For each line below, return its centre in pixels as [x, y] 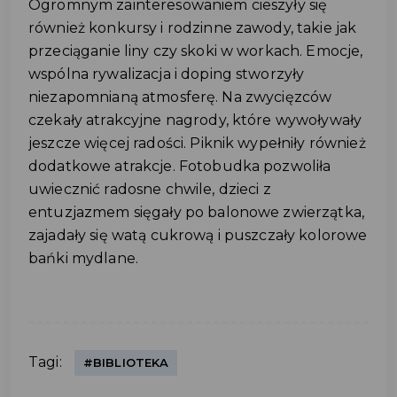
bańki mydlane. [83, 258]
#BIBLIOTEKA [126, 362]
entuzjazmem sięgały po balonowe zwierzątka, [197, 212]
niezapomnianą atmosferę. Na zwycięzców [180, 97]
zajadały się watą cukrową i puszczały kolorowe [198, 235]
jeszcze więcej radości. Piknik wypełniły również [197, 143]
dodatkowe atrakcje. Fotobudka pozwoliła [180, 166]
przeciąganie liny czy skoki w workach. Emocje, [196, 51]
